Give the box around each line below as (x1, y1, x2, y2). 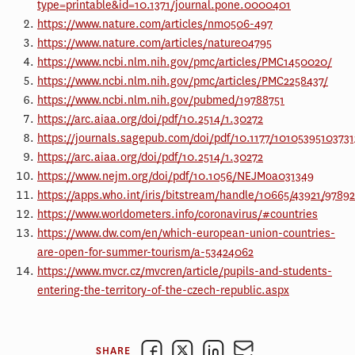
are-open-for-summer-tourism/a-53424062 (37, 244, 254, 260)
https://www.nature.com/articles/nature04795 (37, 35, 272, 51)
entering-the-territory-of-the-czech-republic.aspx (37, 282, 289, 298)
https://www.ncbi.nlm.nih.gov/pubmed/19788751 (37, 92, 284, 108)
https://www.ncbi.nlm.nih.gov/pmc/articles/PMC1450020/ (37, 54, 332, 70)
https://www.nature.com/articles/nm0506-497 (37, 16, 273, 32)
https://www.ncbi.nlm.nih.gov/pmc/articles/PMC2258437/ (37, 73, 328, 89)
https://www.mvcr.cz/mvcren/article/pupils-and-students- (37, 263, 332, 279)
